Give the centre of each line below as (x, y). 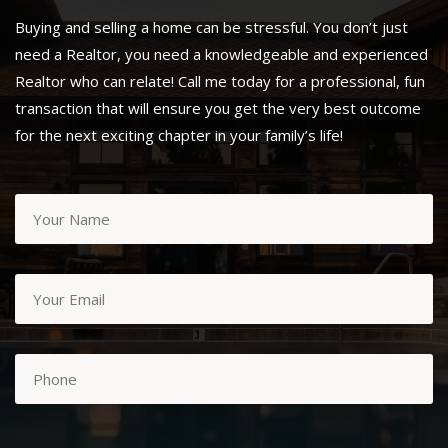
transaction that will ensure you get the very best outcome (218, 108)
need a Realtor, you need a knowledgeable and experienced (221, 54)
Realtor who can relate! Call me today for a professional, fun (220, 81)
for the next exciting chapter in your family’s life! (179, 135)
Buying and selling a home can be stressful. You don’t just (211, 27)
